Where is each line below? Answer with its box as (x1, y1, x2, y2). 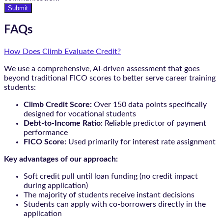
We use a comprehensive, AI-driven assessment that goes (4, 65, 200, 73)
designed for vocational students (24, 110, 136, 118)
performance (24, 129, 68, 137)
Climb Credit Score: (24, 101, 92, 109)
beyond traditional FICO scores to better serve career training (4, 74, 216, 82)
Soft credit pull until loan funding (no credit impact (24, 172, 198, 181)
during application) (24, 182, 88, 190)
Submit (8, 4, 28, 12)
